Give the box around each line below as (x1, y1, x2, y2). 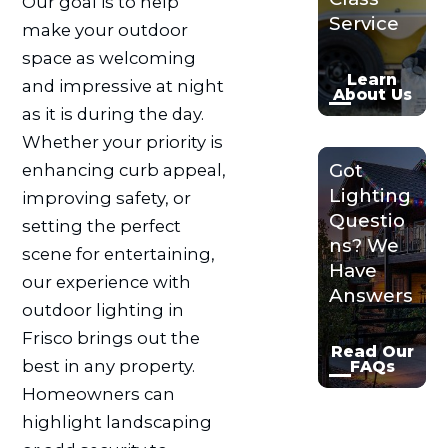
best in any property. (21, 355, 195, 376)
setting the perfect (21, 215, 181, 236)
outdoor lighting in (21, 299, 184, 320)
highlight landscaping (21, 411, 212, 432)
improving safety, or (21, 187, 191, 208)
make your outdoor (21, 19, 188, 40)
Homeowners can (21, 383, 175, 404)
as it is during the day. (21, 103, 204, 124)
